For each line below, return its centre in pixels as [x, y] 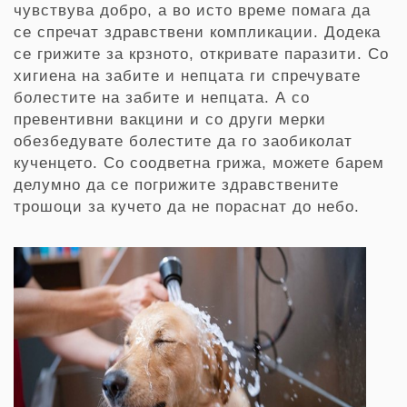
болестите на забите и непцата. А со [162, 98]
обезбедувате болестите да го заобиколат [183, 141]
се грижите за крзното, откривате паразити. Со [201, 54]
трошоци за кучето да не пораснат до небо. [187, 207]
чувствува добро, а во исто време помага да [192, 10]
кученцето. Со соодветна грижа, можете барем [199, 163]
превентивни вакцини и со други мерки [170, 119]
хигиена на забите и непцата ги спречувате [187, 76]
